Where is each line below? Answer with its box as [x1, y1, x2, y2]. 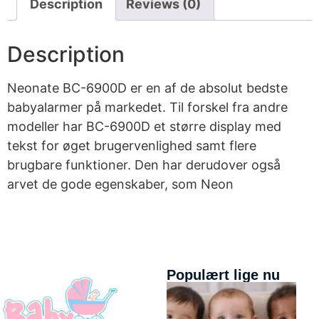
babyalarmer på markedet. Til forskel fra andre [7, 100, 288, 115]
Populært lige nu [167, 267, 280, 283]
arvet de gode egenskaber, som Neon [7, 177, 234, 192]
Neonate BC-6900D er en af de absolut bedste [7, 80, 288, 96]
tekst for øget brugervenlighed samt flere [7, 138, 256, 154]
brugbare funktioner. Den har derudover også [7, 157, 281, 173]
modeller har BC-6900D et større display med [7, 119, 281, 135]
